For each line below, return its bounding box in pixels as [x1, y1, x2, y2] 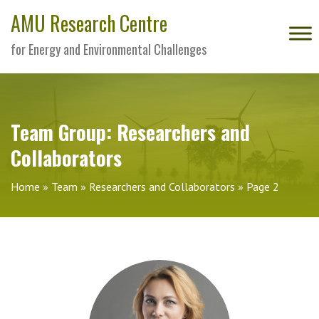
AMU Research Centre [11, 9, 167, 38]
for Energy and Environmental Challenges [11, 40, 206, 58]
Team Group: [11, 117, 117, 147]
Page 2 [246, 179, 279, 194]
